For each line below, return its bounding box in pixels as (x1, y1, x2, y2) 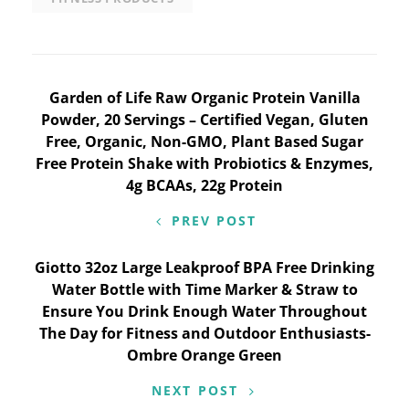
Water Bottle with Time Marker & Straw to (51, 279, 358, 299)
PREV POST (171, 212, 257, 229)
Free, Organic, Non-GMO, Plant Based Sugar (46, 131, 363, 152)
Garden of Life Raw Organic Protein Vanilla (48, 88, 361, 108)
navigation (31, 121, 167, 156)
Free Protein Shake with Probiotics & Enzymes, (36, 153, 373, 173)
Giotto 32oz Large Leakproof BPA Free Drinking (35, 257, 374, 278)
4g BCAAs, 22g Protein (126, 175, 283, 195)
